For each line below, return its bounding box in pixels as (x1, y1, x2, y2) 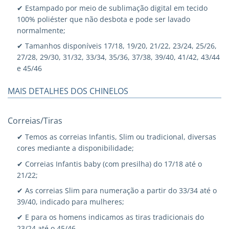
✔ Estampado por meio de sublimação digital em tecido (17, 3, 208, 13)
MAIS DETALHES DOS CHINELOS (8, 85, 128, 97)
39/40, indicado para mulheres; (17, 196, 125, 207)
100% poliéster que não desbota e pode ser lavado (17, 14, 191, 24)
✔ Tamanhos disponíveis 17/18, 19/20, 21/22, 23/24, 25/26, (17, 41, 217, 51)
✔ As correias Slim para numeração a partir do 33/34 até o (17, 185, 217, 195)
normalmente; (17, 25, 66, 35)
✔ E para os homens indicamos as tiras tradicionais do (17, 212, 204, 222)
